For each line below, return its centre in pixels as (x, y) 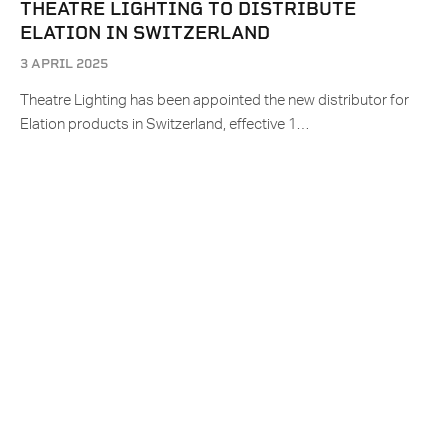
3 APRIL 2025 (64, 64)
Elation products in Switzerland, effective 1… (164, 125)
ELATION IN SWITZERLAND (145, 33)
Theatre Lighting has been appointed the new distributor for (214, 101)
